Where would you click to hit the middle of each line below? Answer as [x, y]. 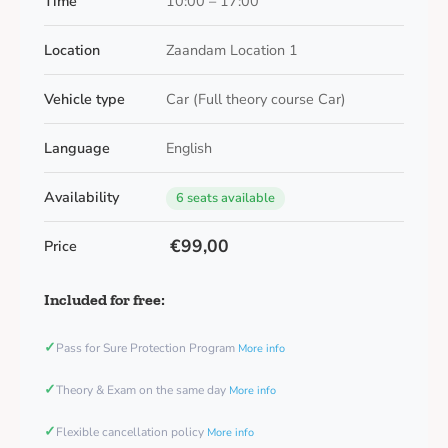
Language [77, 148]
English [188, 148]
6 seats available [225, 198]
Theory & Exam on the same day [142, 390]
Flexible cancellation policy [131, 432]
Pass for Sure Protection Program [147, 348]
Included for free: [104, 300]
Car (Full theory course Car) [255, 99]
